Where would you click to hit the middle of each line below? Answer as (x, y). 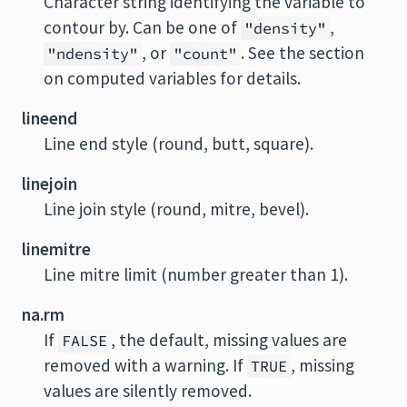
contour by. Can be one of (142, 27)
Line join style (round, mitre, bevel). (176, 209)
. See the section (303, 53)
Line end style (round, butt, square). (179, 144)
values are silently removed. (148, 391)
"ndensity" (93, 54)
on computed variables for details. (172, 78)
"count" (205, 54)
